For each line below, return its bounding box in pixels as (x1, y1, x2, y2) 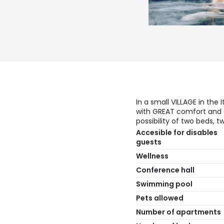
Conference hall (136, 165, 194, 175)
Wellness (136, 151, 168, 161)
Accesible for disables (136, 127, 217, 138)
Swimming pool (136, 179, 192, 189)
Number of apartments (136, 207, 221, 217)
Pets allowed (136, 193, 183, 203)
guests (136, 137, 161, 147)
